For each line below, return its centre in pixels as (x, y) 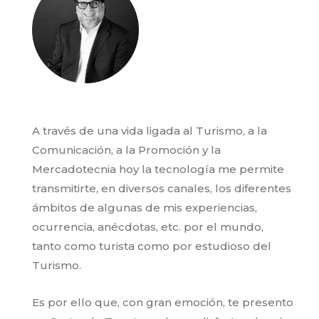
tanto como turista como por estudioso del (152, 246)
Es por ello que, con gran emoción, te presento (163, 303)
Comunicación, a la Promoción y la (126, 150)
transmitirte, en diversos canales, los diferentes (162, 189)
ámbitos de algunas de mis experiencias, (145, 208)
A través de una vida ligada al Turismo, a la (150, 131)
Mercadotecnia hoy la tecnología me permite (158, 169)
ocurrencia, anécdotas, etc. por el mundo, (148, 227)
